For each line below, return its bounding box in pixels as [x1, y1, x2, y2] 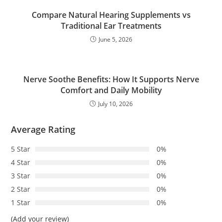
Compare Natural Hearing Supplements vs [31, 9, 191, 21]
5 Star [11, 144, 31, 154]
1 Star [11, 198, 31, 208]
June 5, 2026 [98, 35, 132, 44]
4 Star [11, 158, 31, 167]
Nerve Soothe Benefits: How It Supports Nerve [23, 74, 199, 85]
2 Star [11, 184, 31, 194]
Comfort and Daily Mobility [60, 85, 162, 96]
